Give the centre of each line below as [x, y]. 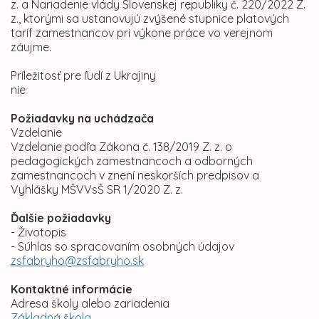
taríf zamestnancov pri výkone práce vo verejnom [142, 33]
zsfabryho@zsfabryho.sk [77, 261]
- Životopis [38, 232]
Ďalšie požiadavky [61, 218]
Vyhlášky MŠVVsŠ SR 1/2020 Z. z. [97, 190]
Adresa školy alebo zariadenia [90, 304]
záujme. [31, 47]
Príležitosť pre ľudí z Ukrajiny [83, 76]
